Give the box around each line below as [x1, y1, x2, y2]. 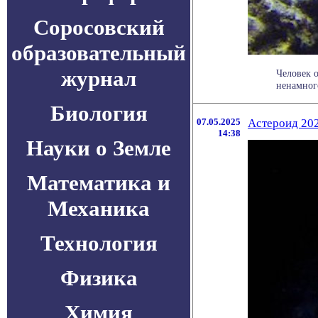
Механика [48, 196, 150, 221]
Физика [60, 265, 138, 290]
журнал [61, 66, 136, 91]
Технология [40, 231, 158, 256]
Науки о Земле [26, 136, 171, 160]
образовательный [11, 40, 186, 65]
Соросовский [33, 15, 165, 40]
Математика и [27, 170, 170, 195]
